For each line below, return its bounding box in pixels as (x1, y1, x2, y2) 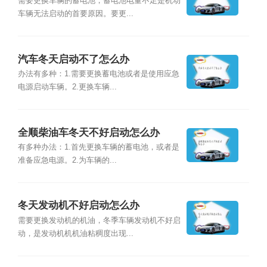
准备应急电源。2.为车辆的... (17, 156, 117, 164)
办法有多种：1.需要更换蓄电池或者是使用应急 (17, 70, 179, 79)
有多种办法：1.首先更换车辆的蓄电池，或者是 (17, 142, 179, 151)
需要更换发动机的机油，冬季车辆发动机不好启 (17, 216, 181, 225)
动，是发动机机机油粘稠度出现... (17, 229, 133, 238)
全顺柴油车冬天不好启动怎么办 (17, 126, 160, 138)
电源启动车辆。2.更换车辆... (17, 83, 117, 92)
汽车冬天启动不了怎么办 (17, 53, 129, 65)
